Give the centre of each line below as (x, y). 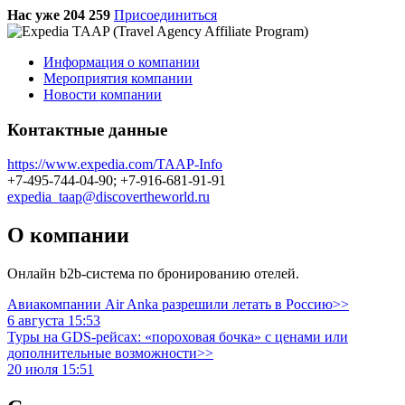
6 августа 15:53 (54, 321)
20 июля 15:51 (51, 370)
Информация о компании (122, 61)
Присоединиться (165, 14)
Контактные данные (87, 129)
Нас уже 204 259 (59, 14)
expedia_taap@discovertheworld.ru (108, 197)
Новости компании (103, 94)
